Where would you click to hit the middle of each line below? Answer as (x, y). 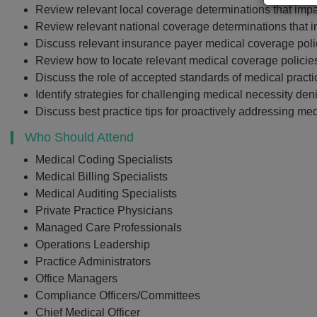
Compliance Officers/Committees (121, 295)
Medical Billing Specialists (102, 177)
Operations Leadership (93, 244)
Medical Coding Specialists (104, 160)
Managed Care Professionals (109, 227)
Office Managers (76, 278)
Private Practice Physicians (104, 211)
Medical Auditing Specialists (106, 194)
